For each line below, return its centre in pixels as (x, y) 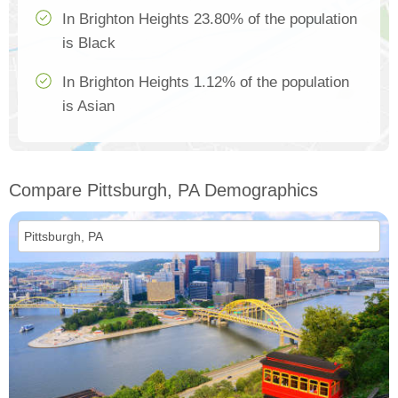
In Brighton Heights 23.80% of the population (210, 20)
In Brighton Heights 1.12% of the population (206, 83)
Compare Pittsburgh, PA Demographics (163, 191)
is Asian (88, 107)
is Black (89, 44)
